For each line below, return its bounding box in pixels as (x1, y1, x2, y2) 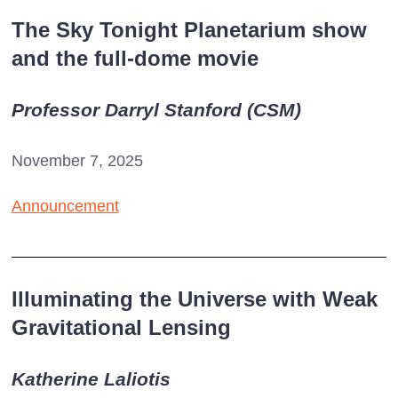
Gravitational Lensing (11, 315, 231, 340)
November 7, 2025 (11, 151, 143, 170)
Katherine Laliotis (11, 369, 171, 390)
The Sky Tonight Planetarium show (11, 17, 367, 42)
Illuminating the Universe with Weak (11, 287, 378, 312)
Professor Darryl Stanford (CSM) (11, 99, 301, 120)
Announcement (11, 196, 119, 215)
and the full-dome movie (11, 45, 259, 70)
